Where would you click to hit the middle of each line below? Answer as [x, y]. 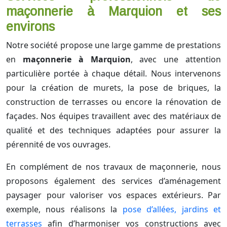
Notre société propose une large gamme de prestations [113, 45]
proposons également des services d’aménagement [113, 181]
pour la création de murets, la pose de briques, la [113, 88]
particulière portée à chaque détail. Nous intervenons [113, 74]
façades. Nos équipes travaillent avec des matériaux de [113, 116]
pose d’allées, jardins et [172, 210]
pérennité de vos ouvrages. [58, 145]
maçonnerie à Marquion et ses [113, 11]
